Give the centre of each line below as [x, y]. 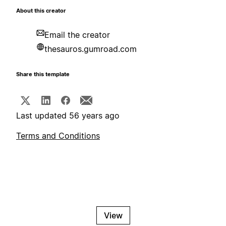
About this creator [41, 11]
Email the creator [77, 35]
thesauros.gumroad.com [91, 49]
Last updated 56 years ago [68, 116]
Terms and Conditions [58, 136]
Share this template [43, 75]
